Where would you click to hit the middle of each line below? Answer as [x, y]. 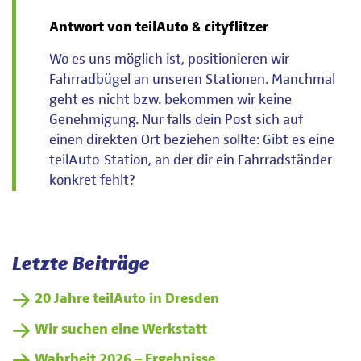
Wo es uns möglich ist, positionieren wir [169, 59]
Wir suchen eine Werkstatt [121, 329]
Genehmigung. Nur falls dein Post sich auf [176, 120]
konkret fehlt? [92, 180]
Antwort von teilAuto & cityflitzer [158, 27]
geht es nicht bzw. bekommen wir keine [170, 100]
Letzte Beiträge [81, 265]
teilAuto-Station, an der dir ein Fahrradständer [190, 160]
